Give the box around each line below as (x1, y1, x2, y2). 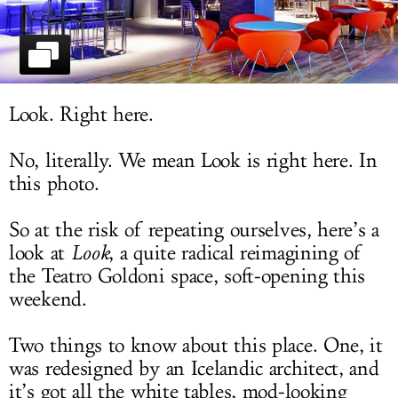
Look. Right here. (9, 102, 154, 128)
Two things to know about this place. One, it (9, 333, 383, 359)
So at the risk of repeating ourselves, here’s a (9, 218, 379, 243)
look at (9, 241, 71, 267)
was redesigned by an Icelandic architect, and (9, 356, 379, 382)
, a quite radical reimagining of (108, 241, 362, 267)
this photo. (9, 171, 99, 197)
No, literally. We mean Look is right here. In (9, 148, 378, 174)
